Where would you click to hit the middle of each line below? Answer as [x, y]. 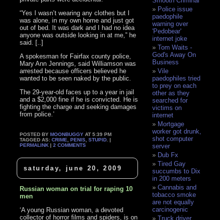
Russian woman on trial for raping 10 [76, 189]
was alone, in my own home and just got [77, 21]
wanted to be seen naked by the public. [76, 79]
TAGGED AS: [36, 140]
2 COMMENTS [70, 145]
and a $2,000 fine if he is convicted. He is [79, 100]
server [161, 146]
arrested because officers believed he [73, 71]
